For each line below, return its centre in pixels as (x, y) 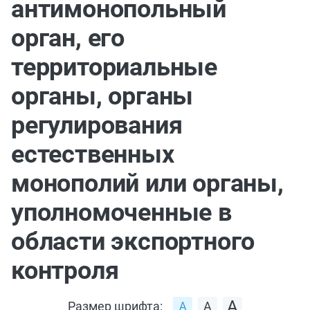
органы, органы (102, 96)
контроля (65, 271)
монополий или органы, (147, 183)
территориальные (114, 67)
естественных (93, 154)
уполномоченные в (121, 212)
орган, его (68, 38)
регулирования (97, 125)
